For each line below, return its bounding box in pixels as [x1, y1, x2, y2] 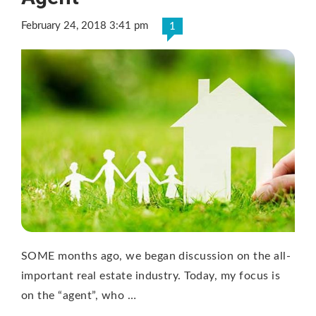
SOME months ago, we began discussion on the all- [21, 250, 291, 262]
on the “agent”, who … [21, 290, 137, 302]
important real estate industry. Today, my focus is [21, 270, 281, 282]
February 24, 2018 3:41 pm [21, 20, 148, 32]
